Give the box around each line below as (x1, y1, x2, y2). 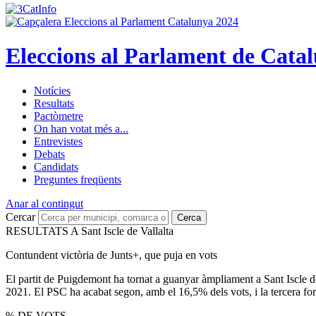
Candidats (34, 160, 78, 173)
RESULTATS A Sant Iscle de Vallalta (6, 224, 174, 237)
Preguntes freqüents (34, 173, 121, 186)
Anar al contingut (6, 197, 83, 209)
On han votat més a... (34, 122, 128, 135)
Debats (34, 147, 65, 160)
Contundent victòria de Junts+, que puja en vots (6, 248, 217, 261)
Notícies (34, 84, 71, 97)
